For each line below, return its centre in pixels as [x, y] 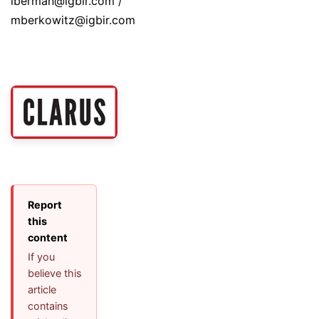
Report [45, 205]
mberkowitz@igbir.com [73, 20]
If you [41, 257]
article [42, 290]
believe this [55, 273]
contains [48, 306]
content [48, 238]
